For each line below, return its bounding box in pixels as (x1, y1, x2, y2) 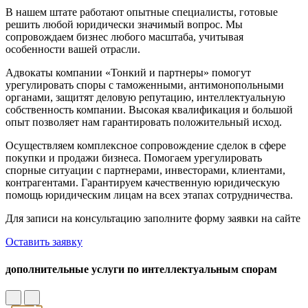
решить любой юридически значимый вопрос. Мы (5, 19, 243, 31)
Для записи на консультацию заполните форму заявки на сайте (5, 212, 300, 225)
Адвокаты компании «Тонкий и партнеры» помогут (5, 67, 251, 79)
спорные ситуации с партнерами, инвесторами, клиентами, (5, 164, 285, 177)
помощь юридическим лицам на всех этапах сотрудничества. (5, 189, 293, 201)
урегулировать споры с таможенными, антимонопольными (5, 79, 284, 91)
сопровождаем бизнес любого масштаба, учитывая (5, 31, 243, 43)
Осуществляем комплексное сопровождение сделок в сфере (5, 140, 286, 152)
